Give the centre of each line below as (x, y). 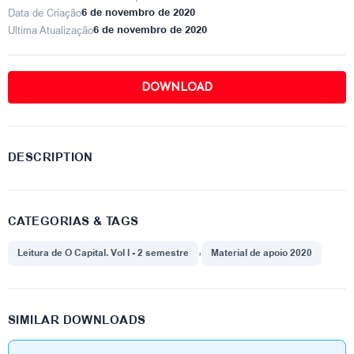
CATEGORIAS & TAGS (73, 222)
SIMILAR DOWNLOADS (77, 320)
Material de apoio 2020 (262, 253)
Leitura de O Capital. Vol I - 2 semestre (103, 253)
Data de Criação (45, 13)
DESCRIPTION (51, 158)
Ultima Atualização (51, 30)
